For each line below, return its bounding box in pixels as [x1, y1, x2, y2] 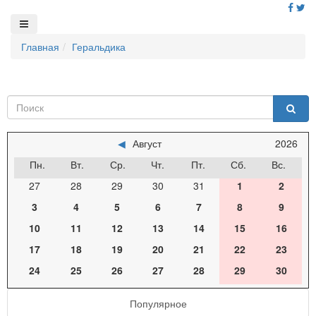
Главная [21, 39, 59, 54]
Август [133, 136, 162, 150]
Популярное [129, 296, 187, 310]
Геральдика [72, 39, 126, 54]
